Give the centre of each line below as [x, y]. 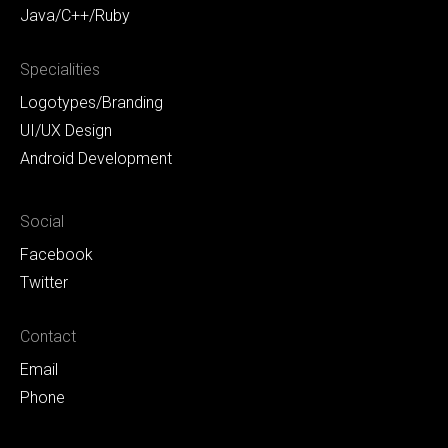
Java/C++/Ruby [75, 15]
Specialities [60, 69]
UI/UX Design [66, 130]
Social [42, 221]
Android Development [96, 158]
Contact [48, 336]
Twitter [44, 282]
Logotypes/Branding [91, 102]
